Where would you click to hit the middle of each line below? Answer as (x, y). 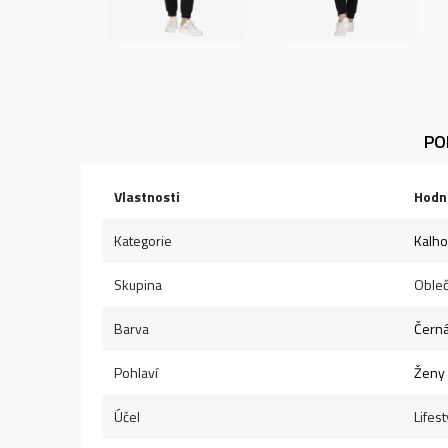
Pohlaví (136, 372)
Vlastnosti (147, 196)
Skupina (138, 284)
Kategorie (143, 240)
